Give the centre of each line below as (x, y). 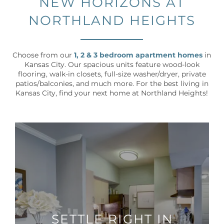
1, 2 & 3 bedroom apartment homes (138, 55)
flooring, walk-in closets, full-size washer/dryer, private (112, 74)
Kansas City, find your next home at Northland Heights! (112, 93)
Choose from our (43, 55)
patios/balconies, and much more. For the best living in (112, 84)
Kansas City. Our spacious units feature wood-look (112, 65)
